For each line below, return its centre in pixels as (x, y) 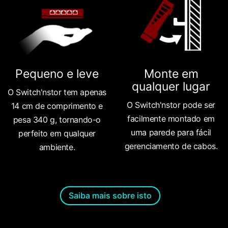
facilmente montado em (171, 118)
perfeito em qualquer (57, 133)
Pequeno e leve (57, 74)
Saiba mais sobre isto (110, 195)
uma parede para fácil (171, 132)
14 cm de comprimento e (57, 106)
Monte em (171, 74)
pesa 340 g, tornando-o (57, 119)
